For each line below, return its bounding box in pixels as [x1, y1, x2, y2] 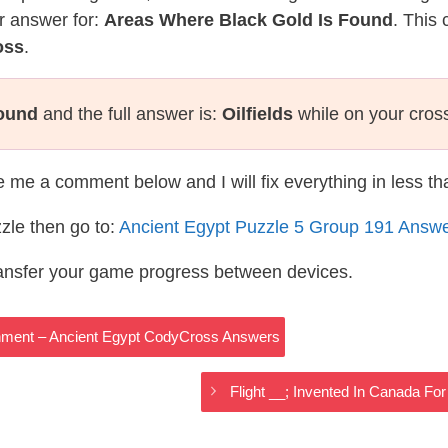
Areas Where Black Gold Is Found [104, 10, 393, 30]
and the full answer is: [38, 104, 222, 124]
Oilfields [222, 104, 293, 124]
